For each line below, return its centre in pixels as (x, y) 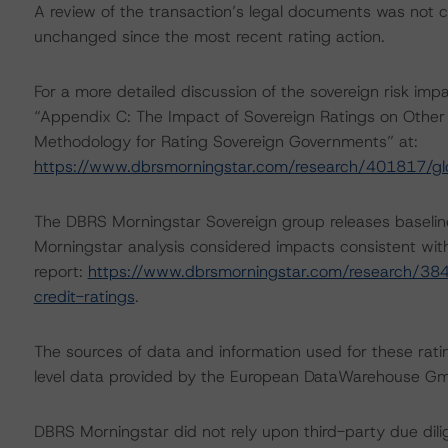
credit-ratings (84, 296)
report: (60, 271)
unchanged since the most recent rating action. (209, 36)
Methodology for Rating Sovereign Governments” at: (225, 141)
